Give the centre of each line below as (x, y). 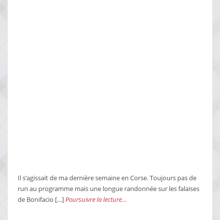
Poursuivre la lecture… (96, 199)
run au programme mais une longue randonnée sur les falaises (109, 188)
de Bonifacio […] (41, 199)
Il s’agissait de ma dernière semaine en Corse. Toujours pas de (107, 178)
